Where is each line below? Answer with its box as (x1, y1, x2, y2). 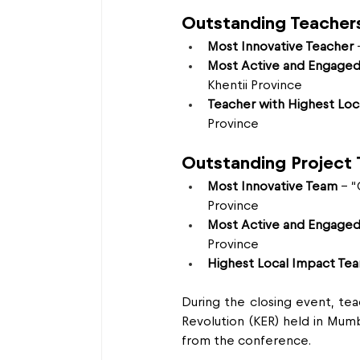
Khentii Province (207, 79, 302, 92)
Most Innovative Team (207, 180, 337, 193)
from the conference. (182, 334, 311, 347)
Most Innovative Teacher (207, 40, 354, 53)
